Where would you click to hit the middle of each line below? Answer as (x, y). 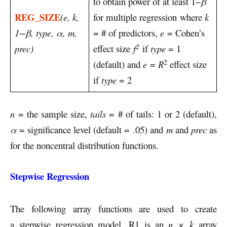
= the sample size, (53, 114)
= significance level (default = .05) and (91, 130)
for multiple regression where (149, 17)
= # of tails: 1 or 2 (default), (162, 114)
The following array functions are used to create (113, 209)
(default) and (118, 64)
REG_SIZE (37, 17)
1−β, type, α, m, (46, 33)
